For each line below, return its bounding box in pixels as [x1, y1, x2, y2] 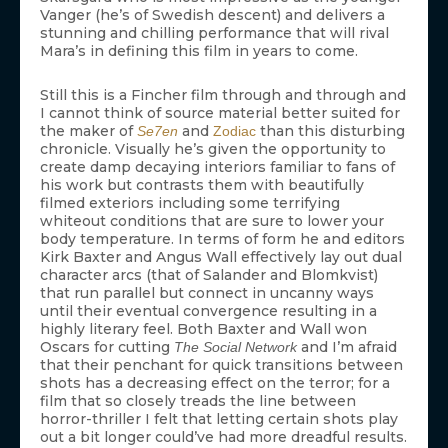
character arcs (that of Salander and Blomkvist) [40, 266, 378, 285]
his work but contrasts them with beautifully [40, 176, 364, 195]
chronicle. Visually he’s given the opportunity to [40, 140, 386, 159]
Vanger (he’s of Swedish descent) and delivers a [40, 6, 385, 25]
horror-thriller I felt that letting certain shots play [40, 410, 398, 429]
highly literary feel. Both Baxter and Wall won [40, 320, 367, 339]
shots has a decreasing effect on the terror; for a [40, 374, 390, 393]
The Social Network [174, 339, 297, 356]
